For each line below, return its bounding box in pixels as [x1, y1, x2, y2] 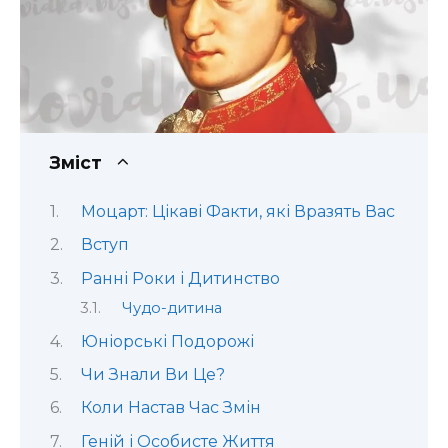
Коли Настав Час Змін [80, 398, 261, 418]
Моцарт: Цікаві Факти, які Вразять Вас [80, 202, 395, 222]
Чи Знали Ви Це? [80, 365, 225, 385]
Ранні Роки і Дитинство [80, 268, 280, 288]
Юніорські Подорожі [80, 331, 254, 351]
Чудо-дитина [121, 299, 222, 318]
